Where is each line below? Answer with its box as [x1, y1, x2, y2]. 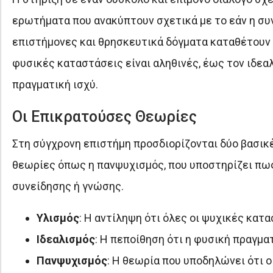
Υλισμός [36, 211, 79, 224]
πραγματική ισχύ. [12, 77, 98, 91]
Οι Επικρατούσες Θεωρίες [12, 107, 197, 126]
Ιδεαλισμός [36, 232, 95, 246]
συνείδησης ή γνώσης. [12, 179, 124, 193]
